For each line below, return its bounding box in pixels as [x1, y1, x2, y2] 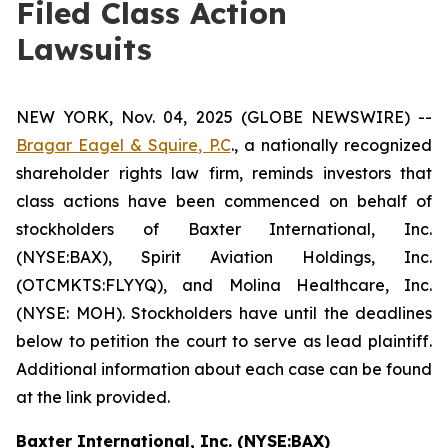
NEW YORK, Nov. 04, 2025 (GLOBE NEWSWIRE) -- [16, 107, 432, 127]
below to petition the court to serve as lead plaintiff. [16, 331, 432, 351]
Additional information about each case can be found [16, 359, 432, 379]
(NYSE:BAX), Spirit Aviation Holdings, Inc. [16, 247, 432, 267]
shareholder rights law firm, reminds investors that [16, 163, 432, 183]
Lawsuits [16, 30, 152, 68]
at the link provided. [16, 387, 170, 407]
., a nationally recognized [230, 135, 433, 155]
